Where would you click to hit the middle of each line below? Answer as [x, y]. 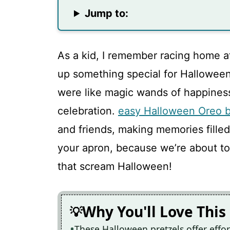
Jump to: [107, 13]
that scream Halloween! [115, 166]
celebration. [88, 111]
